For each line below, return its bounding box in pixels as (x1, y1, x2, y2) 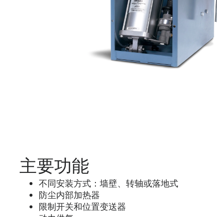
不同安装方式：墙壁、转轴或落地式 (39, 177, 178, 189)
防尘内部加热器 (39, 189, 100, 201)
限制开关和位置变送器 (39, 201, 126, 212)
